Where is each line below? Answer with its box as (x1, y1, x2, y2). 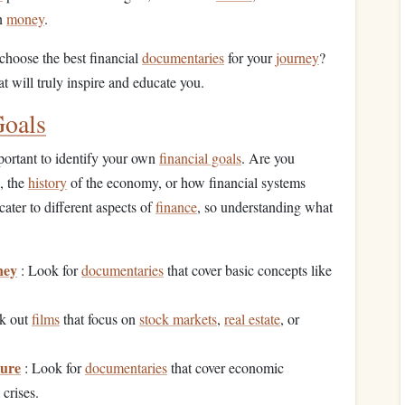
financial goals (159, 148, 241, 167)
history (28, 173, 67, 192)
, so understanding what (197, 197, 333, 216)
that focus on (60, 309, 139, 328)
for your (224, 48, 276, 67)
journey (276, 48, 319, 67)
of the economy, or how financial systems (67, 173, 306, 192)
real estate (224, 309, 280, 328)
